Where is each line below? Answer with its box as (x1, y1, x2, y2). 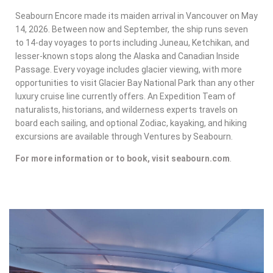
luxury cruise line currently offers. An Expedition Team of (15, 91, 236, 101)
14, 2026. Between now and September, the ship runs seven (15, 24, 248, 34)
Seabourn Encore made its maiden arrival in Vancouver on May (15, 10, 258, 21)
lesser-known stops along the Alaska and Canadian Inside (15, 51, 239, 61)
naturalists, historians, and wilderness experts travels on (15, 104, 238, 115)
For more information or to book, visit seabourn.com (15, 153, 230, 163)
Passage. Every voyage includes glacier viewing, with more (15, 64, 242, 74)
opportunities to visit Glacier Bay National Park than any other (15, 77, 255, 88)
